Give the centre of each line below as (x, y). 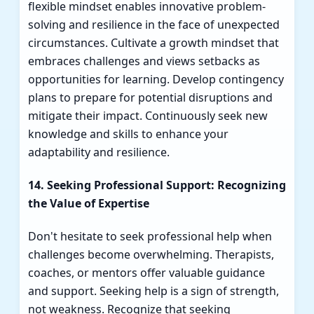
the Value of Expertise (89, 203)
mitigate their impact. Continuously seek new (148, 116)
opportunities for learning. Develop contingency (156, 80)
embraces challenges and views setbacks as (144, 61)
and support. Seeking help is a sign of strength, (153, 291)
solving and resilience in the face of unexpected (154, 25)
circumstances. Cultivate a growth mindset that (153, 43)
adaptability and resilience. (99, 152)
